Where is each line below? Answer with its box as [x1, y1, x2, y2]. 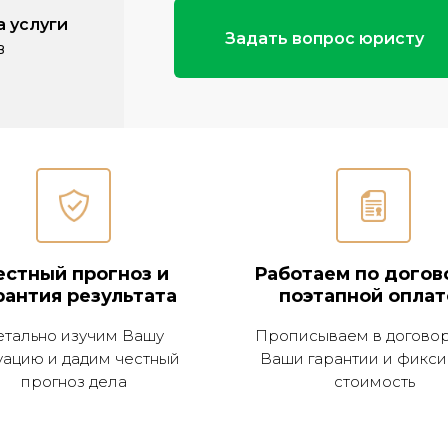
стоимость [333, 372, 415, 391]
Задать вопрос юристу [224, 28, 424, 48]
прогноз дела [21, 372, 127, 391]
